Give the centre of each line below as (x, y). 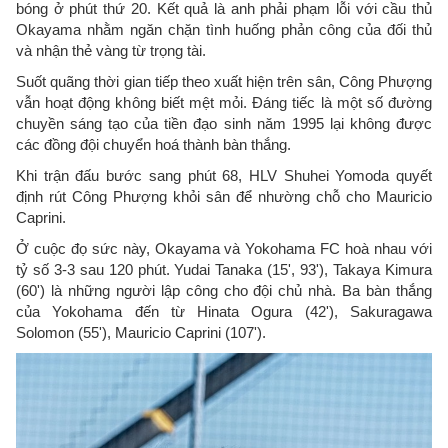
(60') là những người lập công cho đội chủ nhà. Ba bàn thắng (224, 290)
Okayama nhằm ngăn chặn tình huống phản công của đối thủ (224, 29)
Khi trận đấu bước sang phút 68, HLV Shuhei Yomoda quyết (224, 175)
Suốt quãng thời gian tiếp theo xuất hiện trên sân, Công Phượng (224, 81)
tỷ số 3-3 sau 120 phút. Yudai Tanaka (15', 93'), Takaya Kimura (224, 269)
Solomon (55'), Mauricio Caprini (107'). (141, 332)
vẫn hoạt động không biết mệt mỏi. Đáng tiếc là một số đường (224, 102)
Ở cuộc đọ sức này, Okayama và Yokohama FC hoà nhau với (224, 248)
